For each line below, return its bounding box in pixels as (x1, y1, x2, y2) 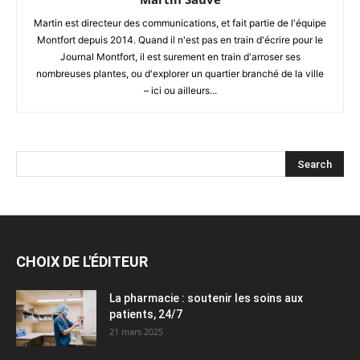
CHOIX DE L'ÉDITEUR (16, 252, 148, 270)
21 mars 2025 (109, 325, 163, 337)
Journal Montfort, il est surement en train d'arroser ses (59, 50, 301, 63)
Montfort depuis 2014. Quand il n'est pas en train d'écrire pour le (37, 33, 323, 46)
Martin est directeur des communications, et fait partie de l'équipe (34, 16, 326, 29)
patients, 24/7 (109, 307, 182, 321)
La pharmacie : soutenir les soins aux (109, 291, 303, 305)
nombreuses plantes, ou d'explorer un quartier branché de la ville (36, 67, 324, 80)
